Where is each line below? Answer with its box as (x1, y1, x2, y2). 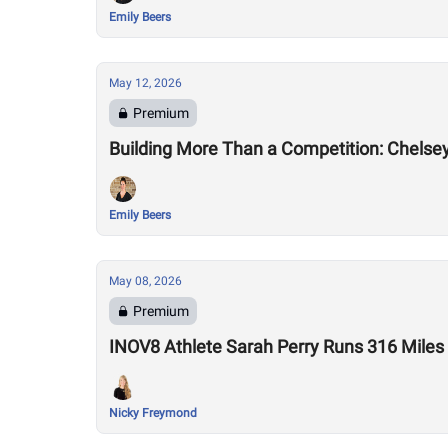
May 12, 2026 (109, 76, 182, 90)
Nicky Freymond (109, 406, 197, 420)
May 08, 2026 (109, 274, 182, 288)
